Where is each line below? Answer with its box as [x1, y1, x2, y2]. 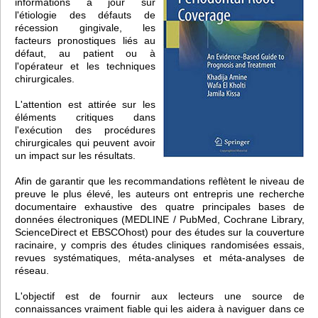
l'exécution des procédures [15, 124, 155, 136]
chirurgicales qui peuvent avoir [15, 136, 155, 148]
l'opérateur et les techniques [15, 60, 155, 72]
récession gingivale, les [15, 21, 155, 33]
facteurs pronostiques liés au [15, 34, 155, 46]
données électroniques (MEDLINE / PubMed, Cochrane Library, [15, 213, 305, 225]
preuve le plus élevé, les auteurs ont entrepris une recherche [15, 187, 305, 199]
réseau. [15, 264, 49, 276]
